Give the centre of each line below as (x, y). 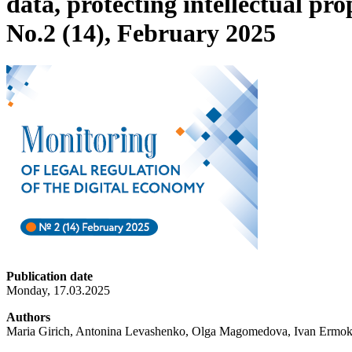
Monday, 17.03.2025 (58, 290)
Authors (28, 317)
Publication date (49, 276)
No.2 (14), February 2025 (141, 33)
